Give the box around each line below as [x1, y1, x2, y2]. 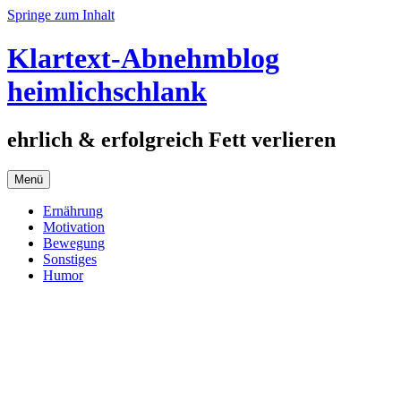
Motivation [43, 218, 105, 235]
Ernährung [43, 202, 103, 218]
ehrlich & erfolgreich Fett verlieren [7, 127, 336, 151]
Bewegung [43, 235, 105, 251]
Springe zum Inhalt [7, 7, 115, 22]
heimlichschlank [7, 75, 207, 108]
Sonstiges [43, 251, 97, 267]
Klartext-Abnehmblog [7, 42, 279, 75]
